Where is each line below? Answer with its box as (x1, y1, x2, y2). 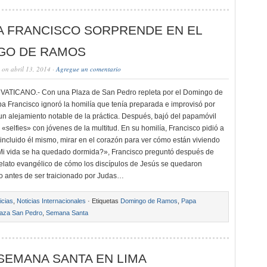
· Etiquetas (86, 197, 120, 204)
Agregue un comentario (56, 64, 121, 73)
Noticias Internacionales (17, 197, 86, 204)
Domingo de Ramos (120, 197, 178, 204)
